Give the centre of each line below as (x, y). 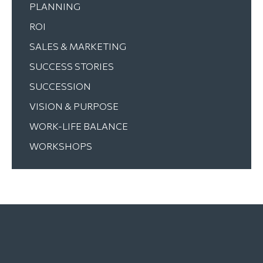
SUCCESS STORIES (72, 66)
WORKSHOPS (61, 146)
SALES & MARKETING (78, 46)
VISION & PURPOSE (74, 106)
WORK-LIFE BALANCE (79, 126)
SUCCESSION (60, 86)
